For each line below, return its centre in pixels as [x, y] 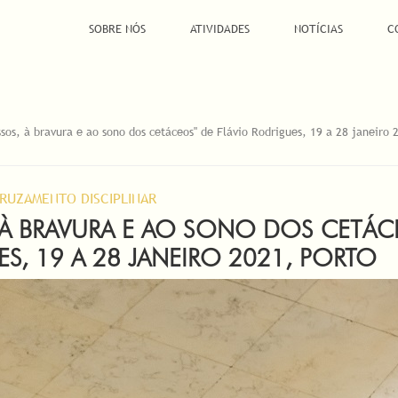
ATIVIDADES [219, 28]
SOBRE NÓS [117, 28]
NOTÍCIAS [318, 28]
